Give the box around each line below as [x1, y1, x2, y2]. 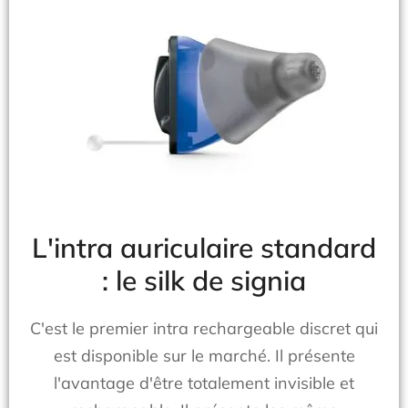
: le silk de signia [102, 263, 306, 298]
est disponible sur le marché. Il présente [53, 345, 355, 366]
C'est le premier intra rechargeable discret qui [30, 318, 378, 339]
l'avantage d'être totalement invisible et [54, 372, 354, 393]
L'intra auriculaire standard [32, 230, 376, 265]
